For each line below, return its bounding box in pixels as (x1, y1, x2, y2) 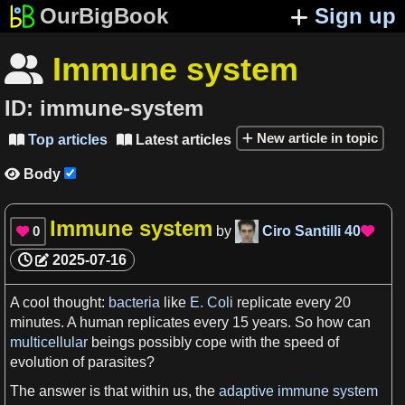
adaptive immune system (219, 382, 378, 399)
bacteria (108, 295, 160, 311)
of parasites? (69, 354, 155, 371)
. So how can (287, 315, 371, 331)
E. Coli (190, 295, 233, 311)
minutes (10, 315, 61, 331)
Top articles (24, 131, 108, 147)
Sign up (315, 4, 396, 28)
